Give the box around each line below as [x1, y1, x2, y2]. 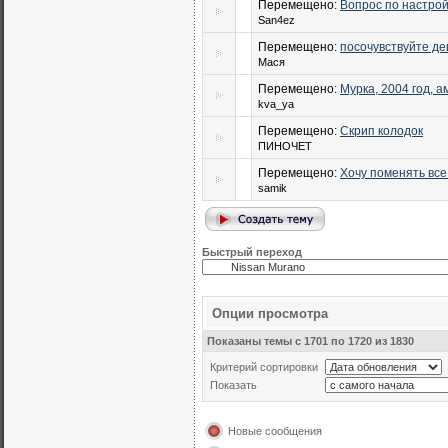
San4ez [258, 14, 295, 26]
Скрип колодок [340, 124, 423, 138]
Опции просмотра [212, 306, 328, 321]
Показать [210, 379, 257, 391]
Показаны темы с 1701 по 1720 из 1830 [207, 335, 414, 347]
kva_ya [258, 98, 294, 110]
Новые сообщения [228, 425, 322, 437]
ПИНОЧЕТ [258, 140, 312, 152]
